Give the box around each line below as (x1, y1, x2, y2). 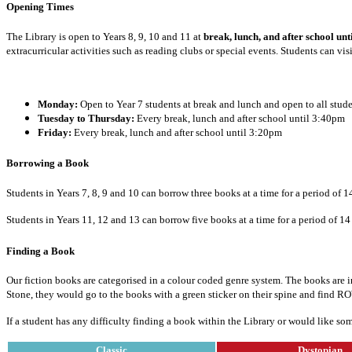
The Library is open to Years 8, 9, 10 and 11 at (6, 30, 203, 42)
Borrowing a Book (6, 157, 89, 170)
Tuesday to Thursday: (38, 112, 134, 124)
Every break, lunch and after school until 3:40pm (137, 112, 345, 124)
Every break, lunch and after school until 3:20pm (74, 126, 282, 138)
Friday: (38, 126, 71, 138)
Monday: (38, 97, 78, 110)
